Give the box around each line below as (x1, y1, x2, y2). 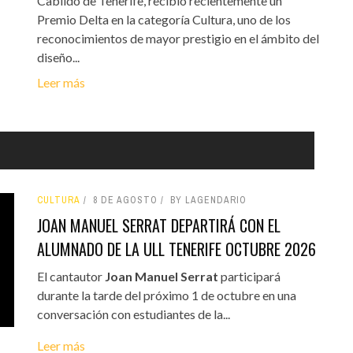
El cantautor (36, 269, 105, 284)
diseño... (36, 50, 80, 65)
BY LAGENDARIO (169, 194, 247, 207)
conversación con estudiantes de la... (36, 307, 230, 322)
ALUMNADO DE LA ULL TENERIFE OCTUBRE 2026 (36, 237, 316, 262)
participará (217, 269, 281, 284)
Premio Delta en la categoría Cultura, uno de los (36, 12, 291, 28)
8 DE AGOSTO (92, 194, 158, 207)
